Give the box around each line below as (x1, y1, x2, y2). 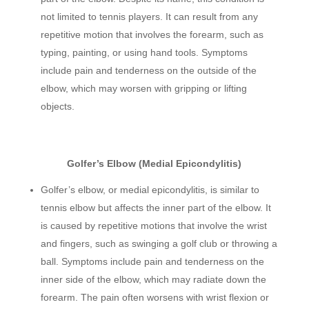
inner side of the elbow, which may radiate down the (40, 274, 266, 286)
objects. (40, 101, 74, 112)
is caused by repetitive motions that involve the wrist (40, 220, 267, 232)
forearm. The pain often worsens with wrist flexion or (40, 292, 269, 303)
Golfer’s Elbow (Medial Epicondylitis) (67, 158, 242, 170)
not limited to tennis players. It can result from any (40, 11, 258, 23)
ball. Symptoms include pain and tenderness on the (40, 256, 264, 268)
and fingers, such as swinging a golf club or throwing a (40, 238, 277, 250)
